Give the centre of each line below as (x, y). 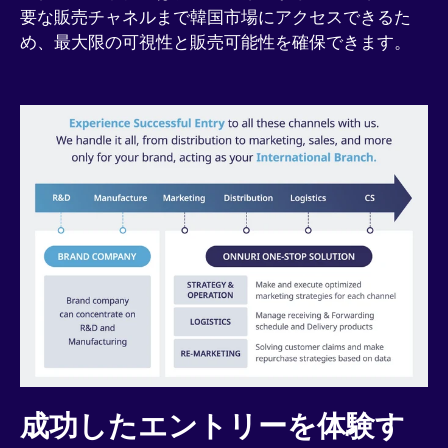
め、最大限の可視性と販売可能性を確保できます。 (215, 41)
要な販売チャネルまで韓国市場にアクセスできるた (215, 16)
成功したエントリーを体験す (212, 424)
